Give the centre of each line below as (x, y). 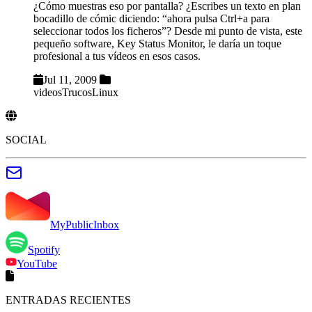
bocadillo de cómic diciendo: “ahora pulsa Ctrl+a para (151, 18)
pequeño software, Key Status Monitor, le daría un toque (157, 43)
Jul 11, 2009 (70, 79)
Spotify (44, 249)
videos (48, 92)
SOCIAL (26, 139)
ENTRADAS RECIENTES (68, 299)
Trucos (77, 92)
